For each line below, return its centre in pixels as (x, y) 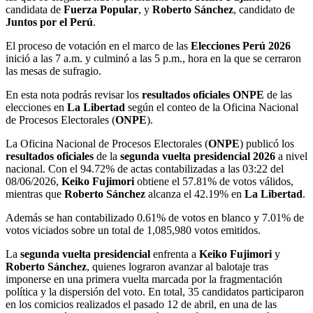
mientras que (35, 194)
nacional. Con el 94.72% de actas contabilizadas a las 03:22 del (145, 168)
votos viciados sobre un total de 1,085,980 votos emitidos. (133, 230)
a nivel (291, 156)
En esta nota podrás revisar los (74, 94)
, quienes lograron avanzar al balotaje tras (177, 266)
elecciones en (36, 107)
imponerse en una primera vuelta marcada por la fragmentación (144, 279)
